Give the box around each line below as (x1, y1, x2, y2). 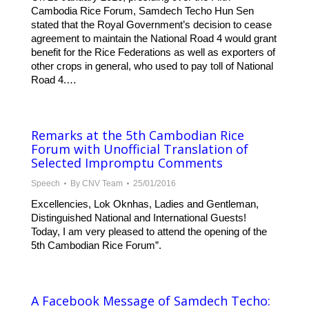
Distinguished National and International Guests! (31, 212, 246, 224)
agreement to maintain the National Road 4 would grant (31, 32, 277, 45)
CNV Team (82, 179, 123, 189)
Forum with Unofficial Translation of (31, 141, 248, 158)
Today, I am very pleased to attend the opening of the (31, 226, 267, 238)
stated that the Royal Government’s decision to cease (31, 19, 272, 31)
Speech (31, 179, 60, 189)
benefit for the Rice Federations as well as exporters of (31, 46, 275, 59)
